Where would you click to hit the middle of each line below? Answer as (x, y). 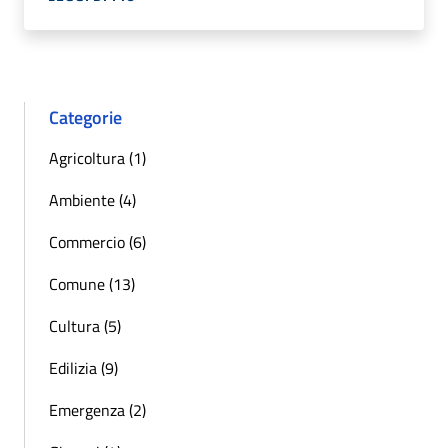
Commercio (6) (97, 241)
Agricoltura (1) (97, 157)
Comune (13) (92, 283)
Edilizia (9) (83, 367)
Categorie (85, 117)
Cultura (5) (85, 325)
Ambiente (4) (92, 199)
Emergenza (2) (97, 409)
